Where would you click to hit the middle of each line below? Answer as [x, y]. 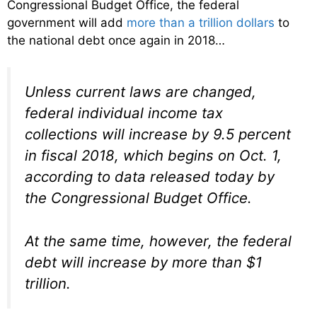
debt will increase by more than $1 [143, 262]
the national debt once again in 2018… [116, 40]
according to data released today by [150, 177]
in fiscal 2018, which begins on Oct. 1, [153, 156]
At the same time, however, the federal [158, 241]
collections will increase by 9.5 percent [158, 134]
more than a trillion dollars [201, 22]
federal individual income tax [124, 113]
